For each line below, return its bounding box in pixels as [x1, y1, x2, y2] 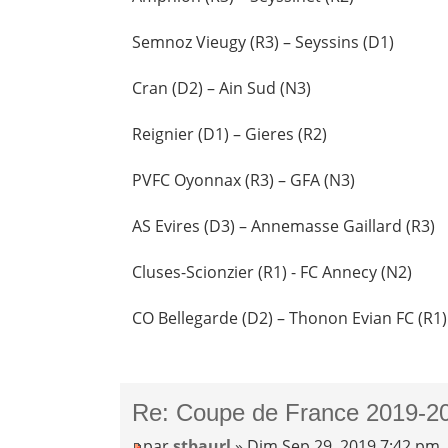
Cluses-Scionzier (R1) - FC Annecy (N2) [132, 260, 413, 283]
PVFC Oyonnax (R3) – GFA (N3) [132, 168, 356, 191]
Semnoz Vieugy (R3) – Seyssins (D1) [132, 30, 395, 53]
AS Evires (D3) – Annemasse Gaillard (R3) [132, 214, 436, 237]
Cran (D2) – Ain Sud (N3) [132, 76, 312, 99]
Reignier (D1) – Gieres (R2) [132, 122, 328, 145]
